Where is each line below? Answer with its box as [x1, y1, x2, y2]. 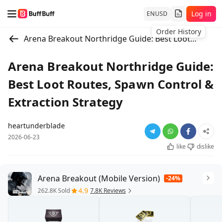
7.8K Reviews [90, 186, 126, 195]
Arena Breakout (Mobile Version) [38, 173, 160, 184]
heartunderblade [8, 121, 65, 130]
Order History [156, 26, 201, 36]
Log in [191, 8, 212, 18]
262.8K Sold [38, 186, 70, 195]
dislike [197, 142, 214, 151]
